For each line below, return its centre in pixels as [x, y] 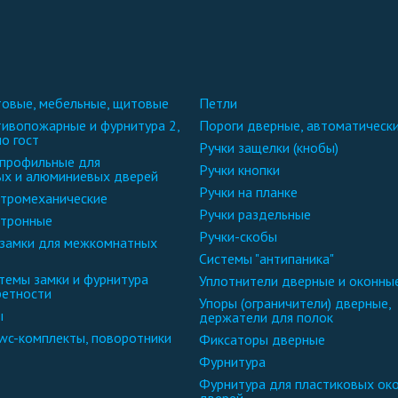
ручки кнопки [244, 170]
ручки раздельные [259, 214]
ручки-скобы [243, 236]
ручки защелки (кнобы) [273, 147]
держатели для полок [266, 317]
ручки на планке [253, 192]
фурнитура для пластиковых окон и [205, 384]
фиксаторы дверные [268, 339]
